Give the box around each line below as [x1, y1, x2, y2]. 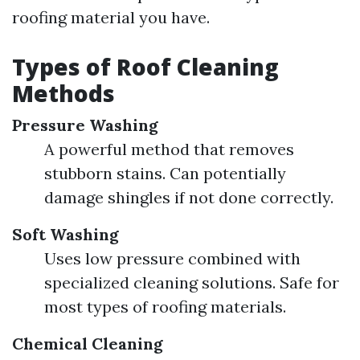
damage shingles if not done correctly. [44, 187, 333, 207]
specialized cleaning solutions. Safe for [44, 272, 339, 292]
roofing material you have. [12, 7, 210, 27]
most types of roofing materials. [44, 297, 286, 317]
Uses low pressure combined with [44, 248, 301, 268]
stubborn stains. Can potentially [44, 163, 286, 183]
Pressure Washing [12, 115, 158, 135]
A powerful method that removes [44, 139, 294, 159]
